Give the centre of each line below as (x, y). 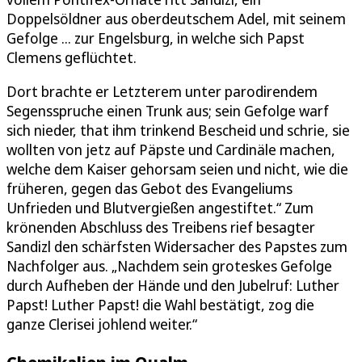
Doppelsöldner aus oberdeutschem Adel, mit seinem (176, 19)
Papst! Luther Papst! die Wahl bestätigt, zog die (160, 305)
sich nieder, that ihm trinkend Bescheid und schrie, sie (178, 130)
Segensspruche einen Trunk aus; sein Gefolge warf (168, 111)
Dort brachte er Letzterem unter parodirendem (162, 91)
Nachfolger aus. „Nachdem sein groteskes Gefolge (169, 266)
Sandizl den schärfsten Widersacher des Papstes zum (177, 246)
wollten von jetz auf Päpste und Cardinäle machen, (171, 149)
